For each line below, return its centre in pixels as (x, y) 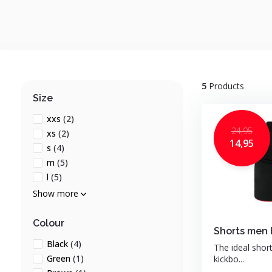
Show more (56, 193)
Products (225, 86)
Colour (48, 223)
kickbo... (229, 259)
